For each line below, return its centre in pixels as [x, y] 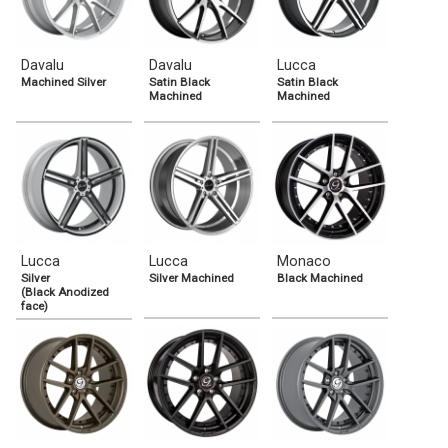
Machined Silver [63, 81]
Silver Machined [191, 277]
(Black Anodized [65, 291]
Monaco [304, 261]
